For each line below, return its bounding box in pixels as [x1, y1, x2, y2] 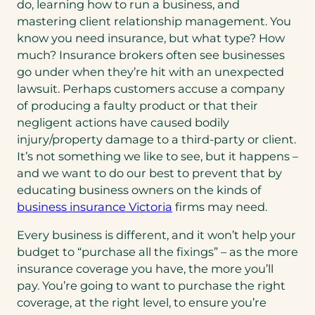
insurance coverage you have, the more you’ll [17, 262, 274, 276]
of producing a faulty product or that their [17, 98, 258, 112]
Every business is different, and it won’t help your [17, 228, 296, 243]
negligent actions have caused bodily [17, 115, 229, 129]
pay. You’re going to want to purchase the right [17, 278, 285, 293]
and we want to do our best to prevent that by [17, 165, 282, 180]
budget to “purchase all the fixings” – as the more [17, 245, 298, 259]
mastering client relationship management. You [17, 13, 291, 28]
